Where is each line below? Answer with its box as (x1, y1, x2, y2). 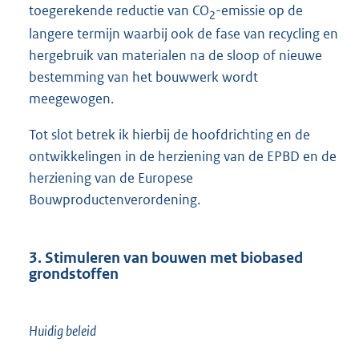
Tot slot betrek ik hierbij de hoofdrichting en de (29, 126, 310, 144)
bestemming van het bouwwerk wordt (29, 68, 258, 87)
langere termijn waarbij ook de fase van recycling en (29, 25, 338, 43)
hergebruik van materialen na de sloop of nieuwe (29, 46, 322, 65)
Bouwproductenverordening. (29, 191, 200, 209)
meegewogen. (29, 90, 114, 108)
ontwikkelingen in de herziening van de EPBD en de (29, 147, 337, 166)
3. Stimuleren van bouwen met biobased (29, 248, 303, 267)
